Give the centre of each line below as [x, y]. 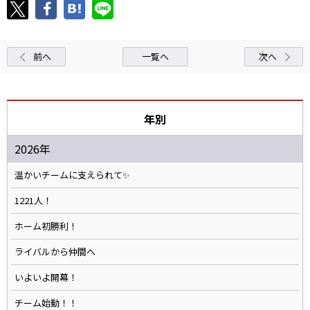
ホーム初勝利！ [46, 226]
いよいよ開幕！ [46, 277]
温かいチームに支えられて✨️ [72, 175]
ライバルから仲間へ [55, 252]
